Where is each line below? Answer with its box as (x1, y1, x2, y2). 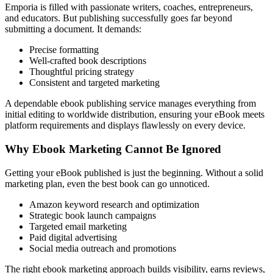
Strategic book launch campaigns (29, 210, 156, 221)
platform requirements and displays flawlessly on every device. (5, 120, 246, 131)
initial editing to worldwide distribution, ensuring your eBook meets (5, 109, 264, 120)
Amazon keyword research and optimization (29, 199, 199, 210)
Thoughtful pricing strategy (29, 66, 134, 77)
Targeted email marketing (29, 221, 127, 232)
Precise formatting (29, 44, 99, 55)
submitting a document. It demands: (5, 24, 141, 35)
